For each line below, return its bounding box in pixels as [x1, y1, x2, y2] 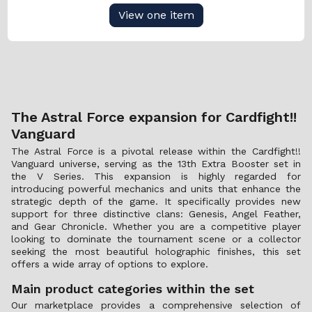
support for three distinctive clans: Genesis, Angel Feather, [11, 208, 301, 219]
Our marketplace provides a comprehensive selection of [11, 299, 301, 311]
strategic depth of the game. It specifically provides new [11, 196, 301, 207]
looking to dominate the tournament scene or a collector [11, 233, 301, 244]
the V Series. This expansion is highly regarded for [11, 171, 301, 182]
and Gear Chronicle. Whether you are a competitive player [11, 221, 301, 232]
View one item [118, 8, 194, 22]
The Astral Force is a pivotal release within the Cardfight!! [11, 146, 301, 157]
